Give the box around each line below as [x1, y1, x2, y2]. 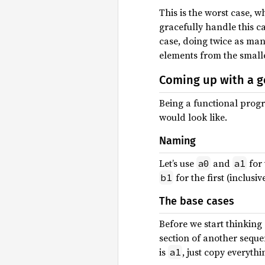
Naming [159, 134, 196, 148]
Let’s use [159, 157, 196, 170]
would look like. [159, 111, 227, 124]
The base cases [159, 195, 234, 208]
